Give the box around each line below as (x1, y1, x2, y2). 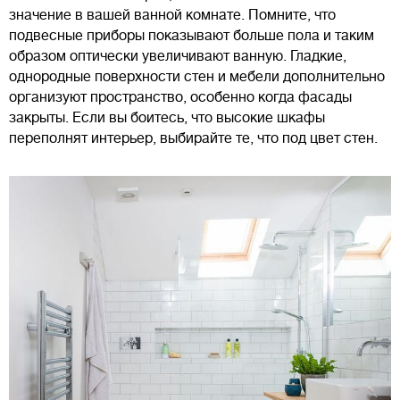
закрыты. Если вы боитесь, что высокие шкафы (9, 109, 325, 126)
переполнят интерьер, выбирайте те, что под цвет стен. (9, 129, 378, 146)
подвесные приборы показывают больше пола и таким (9, 27, 374, 44)
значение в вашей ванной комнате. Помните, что (9, 6, 336, 23)
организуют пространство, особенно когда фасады (9, 88, 352, 105)
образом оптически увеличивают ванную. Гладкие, (9, 47, 346, 64)
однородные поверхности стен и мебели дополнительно (9, 68, 385, 85)
